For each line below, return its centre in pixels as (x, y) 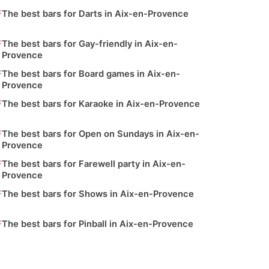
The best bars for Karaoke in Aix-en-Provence (101, 104)
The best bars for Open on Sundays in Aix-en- (100, 134)
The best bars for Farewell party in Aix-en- (93, 164)
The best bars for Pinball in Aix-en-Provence (97, 224)
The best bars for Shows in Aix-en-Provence (98, 194)
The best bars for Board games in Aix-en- (91, 74)
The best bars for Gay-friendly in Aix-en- (89, 44)
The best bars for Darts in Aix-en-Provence (95, 14)
